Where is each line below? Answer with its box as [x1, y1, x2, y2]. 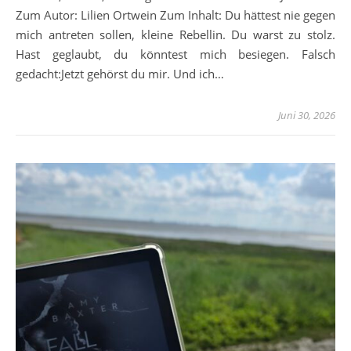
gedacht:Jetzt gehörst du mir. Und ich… [16, 66, 224, 82]
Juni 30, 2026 [278, 108, 335, 123]
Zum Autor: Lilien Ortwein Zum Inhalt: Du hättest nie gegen [16, 7, 335, 24]
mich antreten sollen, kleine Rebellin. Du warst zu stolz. [16, 27, 335, 43]
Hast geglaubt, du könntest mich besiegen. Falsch [16, 46, 335, 63]
